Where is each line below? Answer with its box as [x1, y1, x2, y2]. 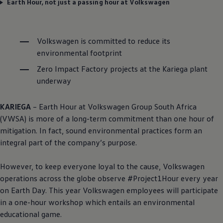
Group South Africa [129, 102, 197, 112]
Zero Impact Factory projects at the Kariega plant [37, 64, 208, 74]
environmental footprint [37, 48, 122, 58]
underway [37, 76, 71, 86]
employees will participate [124, 185, 218, 196]
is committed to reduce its [79, 36, 170, 46]
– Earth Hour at [33, 102, 86, 112]
